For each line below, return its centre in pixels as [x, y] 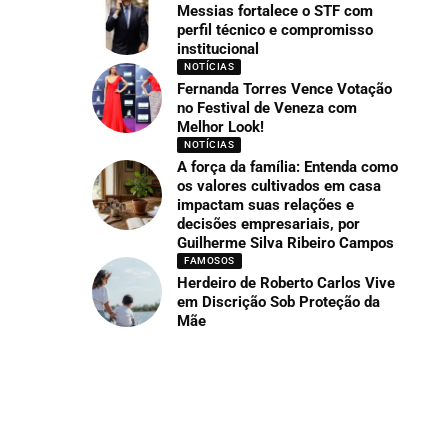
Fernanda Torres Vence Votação [285, 88]
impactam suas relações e [266, 204]
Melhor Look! [221, 126]
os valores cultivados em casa [279, 185]
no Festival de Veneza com [267, 107]
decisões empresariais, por [269, 223]
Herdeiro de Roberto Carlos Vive [286, 282]
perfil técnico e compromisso [275, 29]
